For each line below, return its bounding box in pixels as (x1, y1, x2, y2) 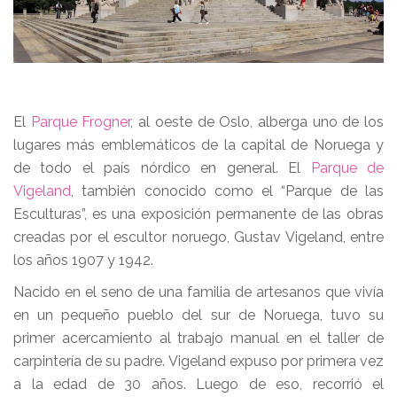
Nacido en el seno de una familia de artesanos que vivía (13, 284, 384, 300)
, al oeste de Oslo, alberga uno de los (130, 113, 385, 130)
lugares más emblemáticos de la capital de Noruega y (13, 136, 384, 153)
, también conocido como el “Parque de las (71, 183, 384, 199)
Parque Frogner (30, 113, 131, 130)
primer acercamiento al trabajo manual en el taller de (13, 330, 384, 346)
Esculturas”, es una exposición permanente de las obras (13, 206, 384, 222)
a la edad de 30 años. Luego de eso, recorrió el (13, 376, 384, 393)
